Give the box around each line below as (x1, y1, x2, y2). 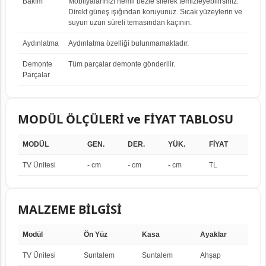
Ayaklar (200, 230, 227, 239)
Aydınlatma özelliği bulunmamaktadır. (68, 39, 189, 47)
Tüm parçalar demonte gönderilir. (68, 59, 175, 68)
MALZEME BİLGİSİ (18, 201, 122, 217)
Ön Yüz (84, 230, 107, 239)
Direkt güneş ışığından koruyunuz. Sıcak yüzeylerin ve (68, 7, 242, 16)
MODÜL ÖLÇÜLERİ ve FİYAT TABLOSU (18, 110, 233, 127)
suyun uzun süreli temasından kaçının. (68, 18, 192, 27)
